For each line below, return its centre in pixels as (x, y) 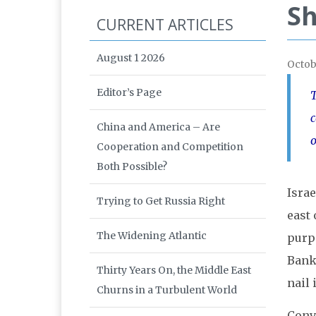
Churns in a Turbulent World (167, 290)
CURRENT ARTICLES (165, 25)
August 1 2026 (131, 58)
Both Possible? (132, 167)
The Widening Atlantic (152, 236)
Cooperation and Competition (170, 147)
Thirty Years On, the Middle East (174, 271)
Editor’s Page (129, 93)
